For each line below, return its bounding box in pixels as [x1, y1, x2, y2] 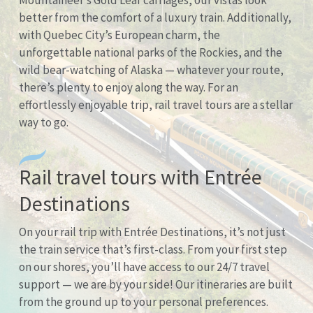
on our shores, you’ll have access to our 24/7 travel [18, 259, 270, 275]
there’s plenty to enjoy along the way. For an [18, 80, 238, 95]
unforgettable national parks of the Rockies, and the [18, 45, 282, 60]
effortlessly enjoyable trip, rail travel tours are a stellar [18, 97, 293, 112]
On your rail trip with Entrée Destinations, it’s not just [18, 224, 286, 240]
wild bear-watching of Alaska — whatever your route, [18, 62, 284, 78]
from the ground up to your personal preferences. [18, 293, 268, 310]
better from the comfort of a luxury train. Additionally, [18, 10, 291, 25]
